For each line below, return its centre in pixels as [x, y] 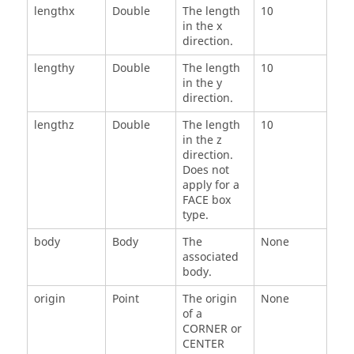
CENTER [203, 344]
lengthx [54, 11]
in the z [202, 140]
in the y [202, 83]
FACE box [206, 200]
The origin [209, 299]
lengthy [54, 68]
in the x [202, 26]
